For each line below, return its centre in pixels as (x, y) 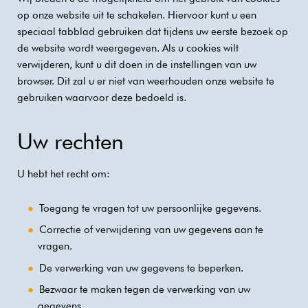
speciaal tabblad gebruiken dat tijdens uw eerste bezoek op (153, 31)
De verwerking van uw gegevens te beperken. (141, 268)
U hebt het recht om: (64, 174)
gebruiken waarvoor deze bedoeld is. (102, 97)
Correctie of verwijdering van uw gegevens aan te (151, 230)
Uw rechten (70, 141)
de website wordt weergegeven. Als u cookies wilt (128, 48)
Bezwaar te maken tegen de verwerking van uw (144, 290)
